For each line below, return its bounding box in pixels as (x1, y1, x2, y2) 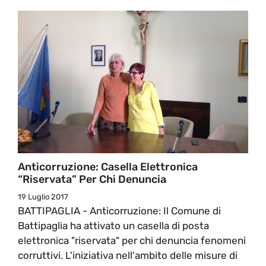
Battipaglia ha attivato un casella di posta (18, 219, 209, 232)
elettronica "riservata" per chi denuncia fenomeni (18, 234, 246, 246)
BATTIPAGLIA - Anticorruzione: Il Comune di (18, 204, 221, 217)
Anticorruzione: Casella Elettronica (18, 160, 198, 173)
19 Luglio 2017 (18, 192, 68, 201)
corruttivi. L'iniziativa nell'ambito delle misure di (18, 249, 237, 261)
